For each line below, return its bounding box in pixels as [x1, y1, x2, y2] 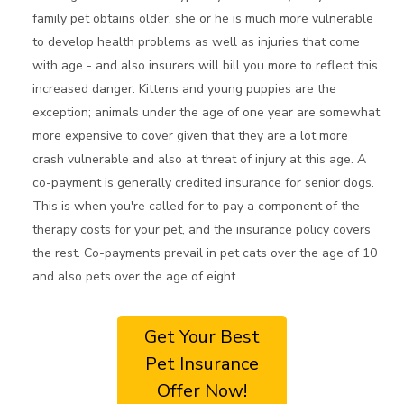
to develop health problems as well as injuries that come [32, 33, 360, 50]
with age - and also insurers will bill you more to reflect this [32, 57, 378, 74]
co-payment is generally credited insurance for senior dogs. [32, 174, 374, 191]
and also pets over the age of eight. [32, 268, 238, 285]
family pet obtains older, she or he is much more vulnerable [32, 10, 373, 27]
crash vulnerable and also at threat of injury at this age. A [32, 151, 366, 168]
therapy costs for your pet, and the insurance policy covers [32, 221, 371, 238]
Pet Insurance [145, 352, 259, 376]
